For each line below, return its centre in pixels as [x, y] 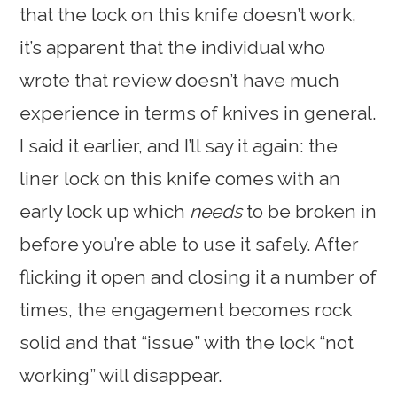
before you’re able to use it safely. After [190, 245]
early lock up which [105, 212]
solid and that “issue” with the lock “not [187, 343]
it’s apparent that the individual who [173, 48]
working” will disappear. [121, 376]
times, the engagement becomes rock [186, 310]
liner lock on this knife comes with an [180, 179]
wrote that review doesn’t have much [180, 81]
